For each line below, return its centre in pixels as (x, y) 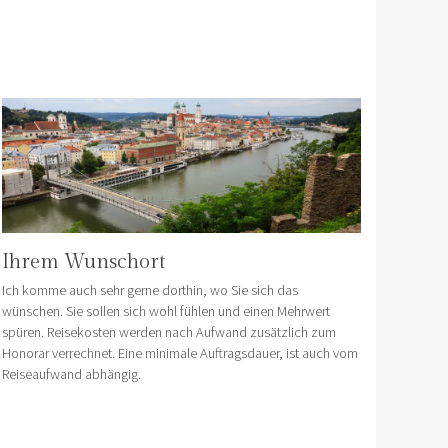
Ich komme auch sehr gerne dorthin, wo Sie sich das (150, 289)
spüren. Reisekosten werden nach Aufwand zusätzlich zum (169, 331)
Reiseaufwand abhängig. (72, 373)
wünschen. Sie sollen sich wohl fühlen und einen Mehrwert (166, 310)
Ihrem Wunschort (84, 261)
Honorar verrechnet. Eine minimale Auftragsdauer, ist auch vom (180, 352)
